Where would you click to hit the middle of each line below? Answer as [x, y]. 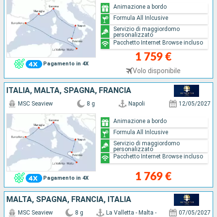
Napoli [137, 103]
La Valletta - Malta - [131, 212]
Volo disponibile [157, 70]
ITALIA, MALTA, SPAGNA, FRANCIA [69, 90]
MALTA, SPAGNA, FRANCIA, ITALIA [69, 199]
